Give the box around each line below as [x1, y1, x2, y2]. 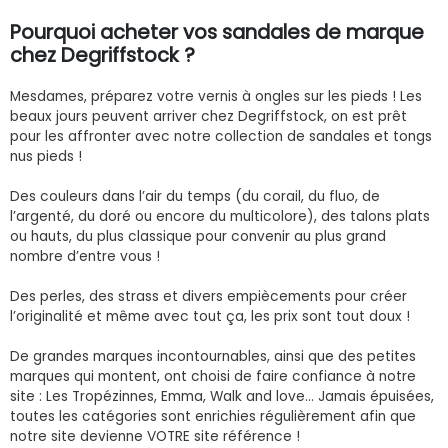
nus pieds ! [10, 146, 82, 166]
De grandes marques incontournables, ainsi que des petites [10, 346, 416, 366]
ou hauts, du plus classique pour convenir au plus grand [10, 226, 386, 246]
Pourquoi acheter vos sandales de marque [10, 17, 424, 46]
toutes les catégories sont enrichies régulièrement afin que [10, 406, 416, 426]
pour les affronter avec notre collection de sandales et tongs [10, 126, 432, 146]
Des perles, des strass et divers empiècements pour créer [10, 286, 407, 306]
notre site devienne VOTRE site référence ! [10, 426, 300, 446]
